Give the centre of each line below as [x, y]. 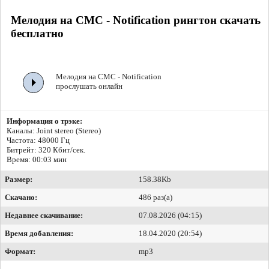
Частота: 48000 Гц [38, 141]
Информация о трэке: [44, 121]
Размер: [19, 180]
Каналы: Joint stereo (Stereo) [54, 131]
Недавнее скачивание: [44, 216]
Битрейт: [23, 150]
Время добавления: [39, 234]
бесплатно [37, 33]
